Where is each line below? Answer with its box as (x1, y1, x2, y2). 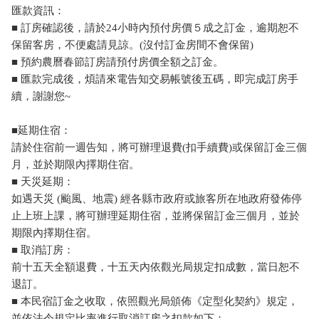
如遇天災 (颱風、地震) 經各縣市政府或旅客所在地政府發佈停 (11, 192, 302, 204)
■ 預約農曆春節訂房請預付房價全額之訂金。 (11, 56, 224, 68)
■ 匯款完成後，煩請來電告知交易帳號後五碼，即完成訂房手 (11, 73, 298, 85)
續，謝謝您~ (11, 90, 70, 102)
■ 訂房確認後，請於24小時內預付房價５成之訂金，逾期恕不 (11, 21, 299, 33)
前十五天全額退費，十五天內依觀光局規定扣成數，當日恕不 (11, 261, 300, 273)
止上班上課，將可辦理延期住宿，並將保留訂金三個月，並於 (11, 209, 300, 221)
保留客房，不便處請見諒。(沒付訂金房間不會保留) (11, 38, 253, 51)
